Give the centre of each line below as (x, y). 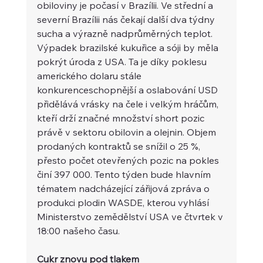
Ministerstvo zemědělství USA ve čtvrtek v (131, 216)
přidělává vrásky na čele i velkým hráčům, (129, 104)
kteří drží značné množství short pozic (122, 118)
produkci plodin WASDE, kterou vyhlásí (124, 202)
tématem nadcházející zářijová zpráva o (124, 188)
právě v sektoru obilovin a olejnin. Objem (127, 132)
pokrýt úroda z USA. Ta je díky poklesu (123, 61)
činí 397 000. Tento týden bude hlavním (125, 174)
